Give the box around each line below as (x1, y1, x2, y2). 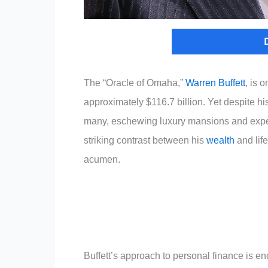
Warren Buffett (185, 78, 245, 88)
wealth (206, 135, 234, 145)
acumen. (84, 154, 120, 165)
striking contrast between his (84, 135, 206, 145)
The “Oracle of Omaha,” (84, 78, 185, 88)
